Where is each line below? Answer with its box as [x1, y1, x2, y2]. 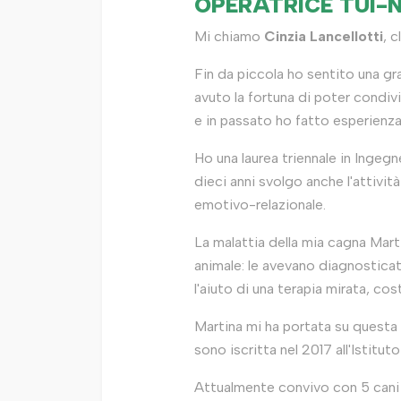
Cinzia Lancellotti [264, 28, 383, 45]
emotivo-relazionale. [194, 196, 326, 213]
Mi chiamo [194, 28, 264, 45]
